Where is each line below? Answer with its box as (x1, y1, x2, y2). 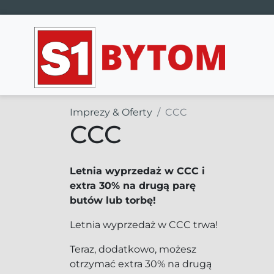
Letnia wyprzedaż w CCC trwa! (70, 219, 218, 231)
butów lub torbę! (70, 194, 156, 206)
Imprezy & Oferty (70, 106, 152, 118)
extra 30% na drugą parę (70, 180, 196, 191)
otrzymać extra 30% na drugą (70, 258, 212, 270)
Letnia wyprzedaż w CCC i (70, 165, 205, 177)
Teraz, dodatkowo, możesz (70, 243, 196, 255)
